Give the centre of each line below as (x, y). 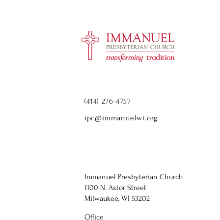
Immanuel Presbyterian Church (134, 177)
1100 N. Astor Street (115, 188)
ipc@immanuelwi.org (121, 118)
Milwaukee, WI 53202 (117, 198)
